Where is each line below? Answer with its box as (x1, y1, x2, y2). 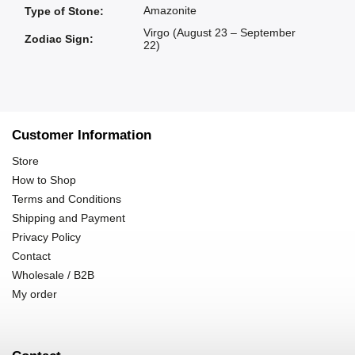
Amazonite (143, 4, 197, 17)
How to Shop (12, 174, 76, 187)
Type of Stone (25, 5, 100, 18)
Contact (12, 250, 51, 263)
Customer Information (12, 128, 151, 143)
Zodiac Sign (25, 32, 90, 46)
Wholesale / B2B (12, 269, 94, 282)
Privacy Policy (12, 231, 81, 244)
